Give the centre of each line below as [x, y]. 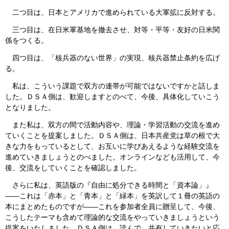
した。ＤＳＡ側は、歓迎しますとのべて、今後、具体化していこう [112, 97]
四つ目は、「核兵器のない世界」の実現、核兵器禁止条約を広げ [112, 58]
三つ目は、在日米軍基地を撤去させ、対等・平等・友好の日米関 [112, 30]
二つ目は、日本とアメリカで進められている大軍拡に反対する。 [112, 13]
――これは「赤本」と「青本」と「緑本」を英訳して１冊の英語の [112, 196]
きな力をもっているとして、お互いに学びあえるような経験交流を [112, 146]
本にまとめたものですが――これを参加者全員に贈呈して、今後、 [112, 207]
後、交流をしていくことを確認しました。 [73, 168]
